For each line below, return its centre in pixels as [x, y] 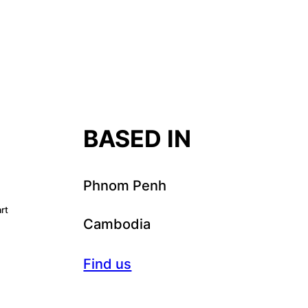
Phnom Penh [125, 185]
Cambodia [117, 223]
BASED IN [137, 139]
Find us [108, 263]
